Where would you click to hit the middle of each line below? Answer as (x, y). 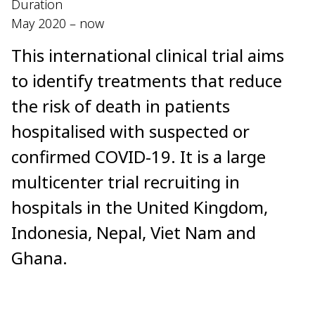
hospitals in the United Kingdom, (140, 207)
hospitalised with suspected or (130, 131)
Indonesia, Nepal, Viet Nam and (134, 233)
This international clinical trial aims (148, 56)
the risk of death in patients (121, 106)
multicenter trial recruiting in (126, 182)
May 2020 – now (58, 23)
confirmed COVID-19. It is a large (139, 157)
